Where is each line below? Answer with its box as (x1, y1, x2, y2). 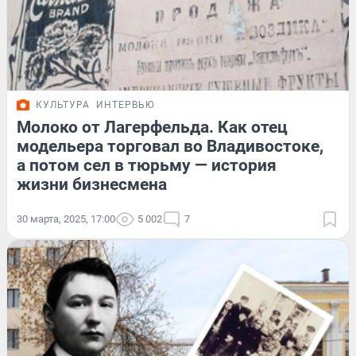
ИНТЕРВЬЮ (96, 99, 155, 111)
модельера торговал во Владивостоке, (17, 137, 323, 157)
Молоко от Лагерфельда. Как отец (17, 118, 288, 137)
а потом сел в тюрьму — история (17, 156, 277, 176)
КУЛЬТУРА (36, 99, 90, 111)
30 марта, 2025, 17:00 (17, 213, 115, 226)
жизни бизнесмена (17, 175, 167, 195)
